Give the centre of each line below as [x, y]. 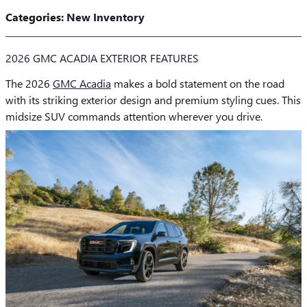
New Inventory [106, 17]
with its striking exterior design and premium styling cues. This [153, 100]
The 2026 [29, 84]
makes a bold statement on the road [198, 84]
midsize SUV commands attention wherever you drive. [134, 116]
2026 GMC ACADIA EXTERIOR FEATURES [102, 58]
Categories [33, 17]
